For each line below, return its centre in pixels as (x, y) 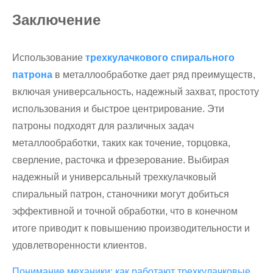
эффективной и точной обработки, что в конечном (125, 211)
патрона (32, 75)
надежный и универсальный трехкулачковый (114, 177)
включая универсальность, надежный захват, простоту (136, 92)
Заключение (56, 20)
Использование (49, 58)
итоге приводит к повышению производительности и (131, 228)
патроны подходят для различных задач (103, 126)
